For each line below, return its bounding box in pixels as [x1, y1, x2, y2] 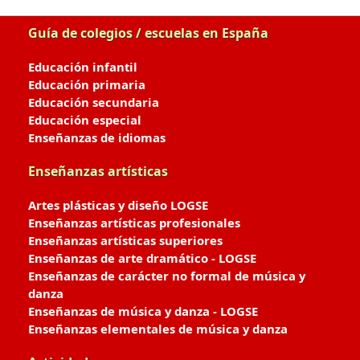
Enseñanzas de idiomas [28, 129, 166, 145]
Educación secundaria [28, 94, 159, 110]
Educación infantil [28, 59, 137, 75]
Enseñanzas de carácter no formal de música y [28, 268, 305, 284]
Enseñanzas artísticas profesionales [28, 215, 240, 231]
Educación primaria [28, 76, 145, 92]
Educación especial [28, 112, 141, 128]
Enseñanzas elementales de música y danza [28, 321, 288, 337]
